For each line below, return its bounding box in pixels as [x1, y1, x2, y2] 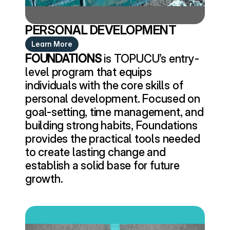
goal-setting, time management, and [25, 105, 204, 119]
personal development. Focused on [25, 92, 200, 105]
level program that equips [25, 65, 152, 79]
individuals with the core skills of [25, 79, 183, 92]
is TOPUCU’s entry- [101, 52, 199, 65]
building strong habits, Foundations [25, 119, 198, 132]
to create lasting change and [25, 145, 166, 159]
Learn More [31, 40, 72, 48]
